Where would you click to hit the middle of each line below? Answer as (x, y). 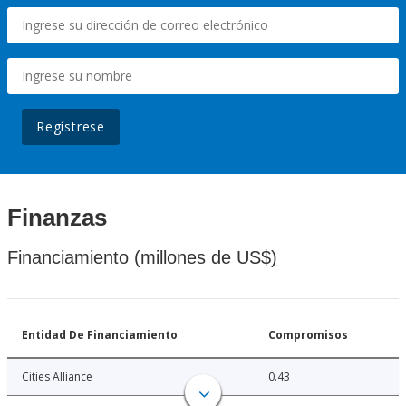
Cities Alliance (57, 377)
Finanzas (57, 218)
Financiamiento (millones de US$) (142, 258)
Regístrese (71, 127)
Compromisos (308, 335)
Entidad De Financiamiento (100, 335)
